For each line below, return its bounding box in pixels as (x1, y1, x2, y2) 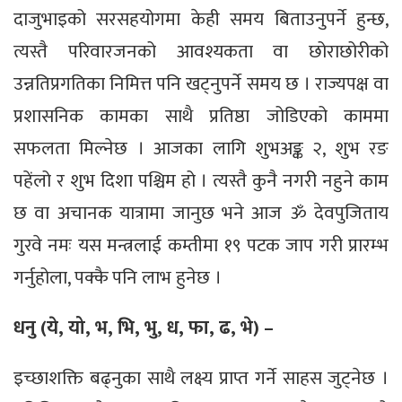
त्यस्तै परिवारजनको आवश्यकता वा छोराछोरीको (13, 35, 389, 67)
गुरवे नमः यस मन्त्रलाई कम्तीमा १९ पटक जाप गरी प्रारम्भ (13, 229, 389, 261)
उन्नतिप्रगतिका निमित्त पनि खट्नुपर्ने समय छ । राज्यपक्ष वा (13, 67, 389, 100)
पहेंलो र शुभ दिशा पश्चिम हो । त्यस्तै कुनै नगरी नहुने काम (13, 164, 389, 197)
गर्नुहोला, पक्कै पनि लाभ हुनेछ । (13, 261, 222, 293)
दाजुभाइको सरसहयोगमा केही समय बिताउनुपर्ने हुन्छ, (13, 3, 389, 35)
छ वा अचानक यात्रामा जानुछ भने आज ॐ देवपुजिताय (13, 197, 389, 229)
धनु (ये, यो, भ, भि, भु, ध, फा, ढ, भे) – (13, 311, 274, 344)
